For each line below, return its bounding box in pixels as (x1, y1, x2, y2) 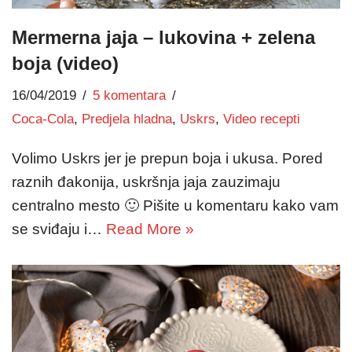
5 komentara (93, 87, 166, 103)
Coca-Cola (12, 111, 74, 126)
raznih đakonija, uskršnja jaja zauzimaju (12, 173, 280, 190)
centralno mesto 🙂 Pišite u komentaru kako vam (12, 196, 339, 214)
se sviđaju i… (12, 220, 106, 237)
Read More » (106, 220, 194, 237)
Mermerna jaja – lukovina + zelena (12, 26, 315, 48)
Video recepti (223, 111, 300, 126)
